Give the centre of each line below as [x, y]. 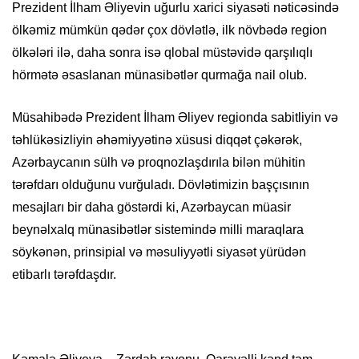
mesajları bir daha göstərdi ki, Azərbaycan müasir [151, 208]
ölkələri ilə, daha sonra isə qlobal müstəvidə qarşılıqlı [162, 53]
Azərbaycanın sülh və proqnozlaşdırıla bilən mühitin [159, 163]
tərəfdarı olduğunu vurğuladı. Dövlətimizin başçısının [161, 185]
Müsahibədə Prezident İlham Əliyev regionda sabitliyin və [175, 118]
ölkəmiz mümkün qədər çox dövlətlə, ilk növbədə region [169, 30]
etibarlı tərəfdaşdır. [64, 275]
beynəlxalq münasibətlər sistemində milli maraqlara [158, 230]
